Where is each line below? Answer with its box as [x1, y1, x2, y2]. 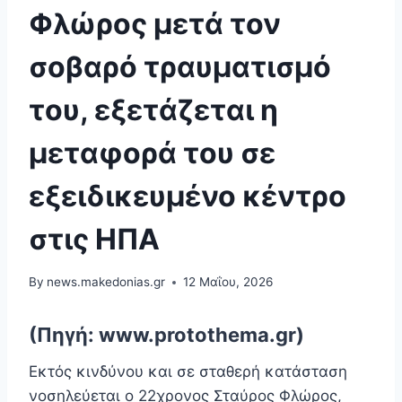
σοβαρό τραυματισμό [29, 48, 331, 84]
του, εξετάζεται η [29, 92, 278, 127]
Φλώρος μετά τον [29, 5, 281, 41]
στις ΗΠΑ [29, 221, 160, 257]
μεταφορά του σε [29, 135, 275, 170]
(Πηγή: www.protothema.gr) [29, 323, 304, 347]
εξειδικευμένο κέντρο [29, 178, 346, 214]
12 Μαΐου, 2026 [183, 275, 274, 290]
